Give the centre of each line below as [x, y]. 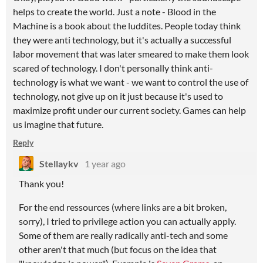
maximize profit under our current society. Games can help [129, 110]
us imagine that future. [58, 124]
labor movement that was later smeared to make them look [131, 54]
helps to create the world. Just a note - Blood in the [114, 11]
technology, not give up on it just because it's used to [118, 96]
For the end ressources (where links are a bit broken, [123, 207]
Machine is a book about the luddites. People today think [127, 26]
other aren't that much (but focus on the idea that [118, 249]
